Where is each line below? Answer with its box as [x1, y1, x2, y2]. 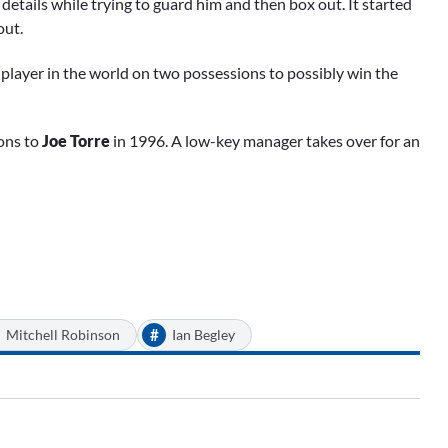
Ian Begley [172, 325, 235, 343]
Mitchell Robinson [6, 325, 120, 343]
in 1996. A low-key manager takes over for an [110, 130, 420, 150]
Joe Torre [42, 130, 110, 150]
